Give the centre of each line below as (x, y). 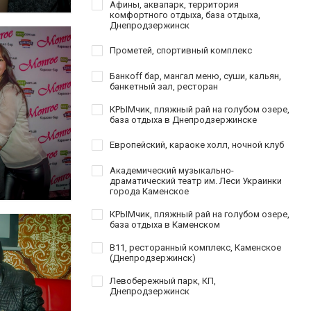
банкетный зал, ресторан (164, 86)
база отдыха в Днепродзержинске (183, 119)
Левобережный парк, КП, (163, 280)
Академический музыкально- (172, 170)
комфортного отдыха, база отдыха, (185, 15)
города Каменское (149, 191)
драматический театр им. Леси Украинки (196, 180)
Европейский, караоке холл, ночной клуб (197, 144)
